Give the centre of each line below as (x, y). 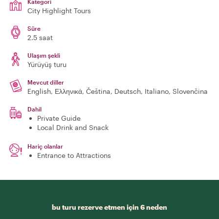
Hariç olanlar (45, 146)
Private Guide (59, 118)
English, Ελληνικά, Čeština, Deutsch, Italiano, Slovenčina (118, 91)
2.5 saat (40, 37)
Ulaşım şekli (44, 55)
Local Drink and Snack (73, 127)
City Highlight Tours (59, 11)
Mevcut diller (46, 82)
